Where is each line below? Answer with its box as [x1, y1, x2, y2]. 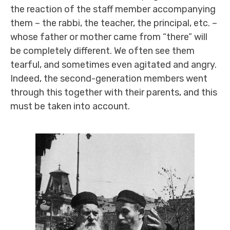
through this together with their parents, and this [10, 87, 217, 98]
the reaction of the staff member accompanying [10, 4, 216, 15]
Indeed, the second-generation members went [10, 73, 207, 84]
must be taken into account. [10, 101, 130, 112]
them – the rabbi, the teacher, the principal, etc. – [10, 17, 217, 29]
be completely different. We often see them [10, 45, 195, 56]
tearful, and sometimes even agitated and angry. [10, 59, 217, 70]
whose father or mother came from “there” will [10, 31, 207, 43]
